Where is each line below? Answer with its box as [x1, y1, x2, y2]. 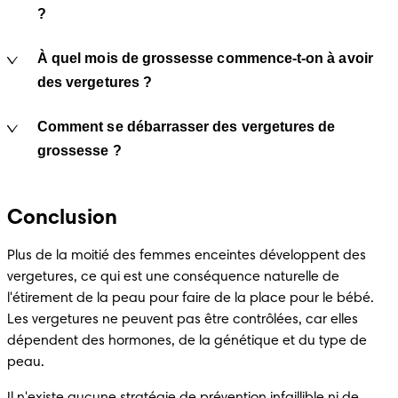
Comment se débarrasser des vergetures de [37, 118, 336, 134]
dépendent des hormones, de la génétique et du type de [7, 333, 367, 348]
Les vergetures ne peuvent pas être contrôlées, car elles [7, 312, 358, 327]
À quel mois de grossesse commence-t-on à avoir [37, 50, 373, 66]
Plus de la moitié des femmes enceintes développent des [7, 248, 366, 263]
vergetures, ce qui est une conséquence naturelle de [7, 269, 339, 284]
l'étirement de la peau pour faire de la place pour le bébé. [7, 291, 374, 306]
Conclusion [7, 207, 117, 229]
